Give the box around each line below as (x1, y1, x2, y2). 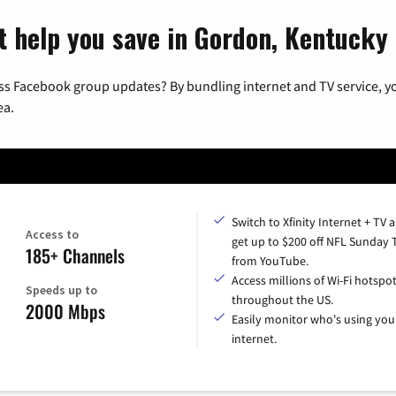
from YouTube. (232, 252, 308, 269)
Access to (25, 225, 79, 242)
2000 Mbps (25, 297, 105, 324)
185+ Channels (25, 241, 125, 269)
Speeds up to (25, 281, 97, 298)
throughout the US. (232, 291, 333, 308)
